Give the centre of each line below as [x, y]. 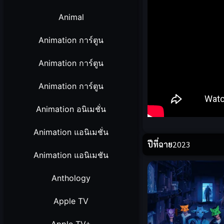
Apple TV [71, 201]
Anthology [71, 178]
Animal [71, 17]
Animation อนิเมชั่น [71, 109]
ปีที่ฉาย [160, 144]
